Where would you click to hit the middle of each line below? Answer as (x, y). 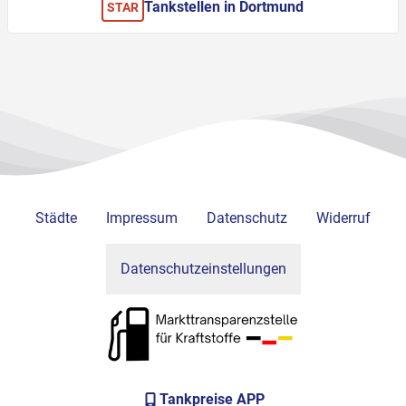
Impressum (142, 218)
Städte (56, 218)
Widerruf (343, 218)
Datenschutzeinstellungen (203, 269)
